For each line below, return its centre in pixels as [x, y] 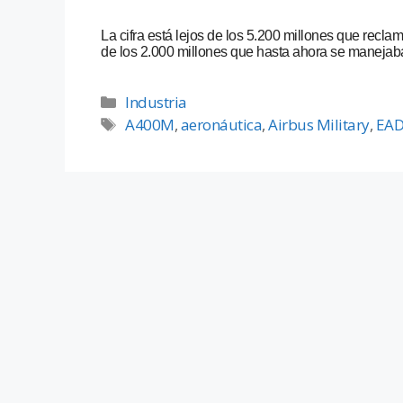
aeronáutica [221, 125]
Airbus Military [319, 125]
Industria [156, 103]
